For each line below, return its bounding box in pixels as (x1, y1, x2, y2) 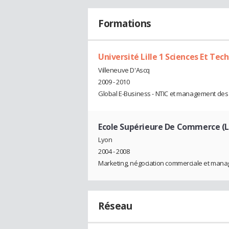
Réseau (98, 199, 132, 213)
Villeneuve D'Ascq (98, 65, 150, 75)
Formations (98, 16, 151, 30)
